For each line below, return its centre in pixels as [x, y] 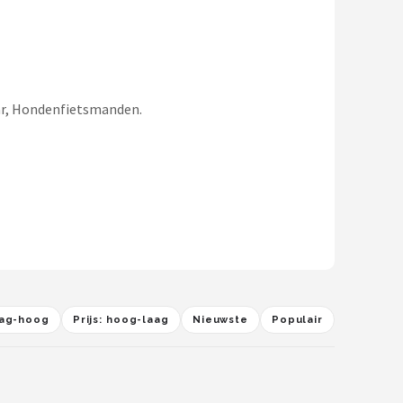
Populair [297, 320]
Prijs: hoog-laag [121, 320]
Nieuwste [220, 320]
